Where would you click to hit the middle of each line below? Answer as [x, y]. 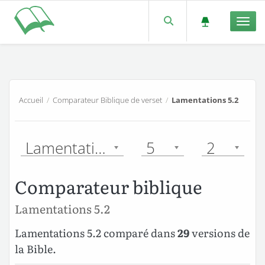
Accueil [31, 100]
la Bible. [35, 249]
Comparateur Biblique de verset [107, 100]
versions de [219, 233]
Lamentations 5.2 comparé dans [96, 233]
